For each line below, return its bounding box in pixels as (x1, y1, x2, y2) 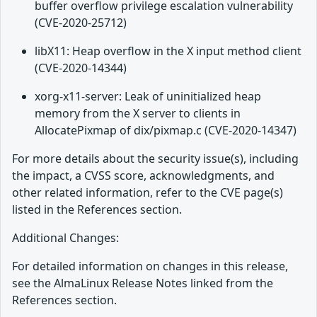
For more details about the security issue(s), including (12, 151, 299, 167)
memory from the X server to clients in (35, 105, 241, 122)
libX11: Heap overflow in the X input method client (35, 43, 301, 59)
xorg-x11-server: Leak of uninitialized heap (35, 88, 261, 105)
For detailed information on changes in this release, (12, 258, 288, 275)
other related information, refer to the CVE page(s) (12, 185, 283, 201)
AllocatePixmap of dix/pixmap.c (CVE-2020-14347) (35, 122, 296, 139)
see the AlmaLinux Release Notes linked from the (12, 275, 273, 292)
